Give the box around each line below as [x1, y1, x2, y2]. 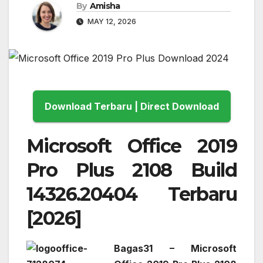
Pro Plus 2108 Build [26, 158, 237, 181]
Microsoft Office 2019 [26, 134, 237, 157]
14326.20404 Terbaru [26, 182, 237, 205]
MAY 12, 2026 [86, 17, 136, 26]
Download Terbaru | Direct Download [140, 100, 219, 112]
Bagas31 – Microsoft [114, 242, 237, 254]
